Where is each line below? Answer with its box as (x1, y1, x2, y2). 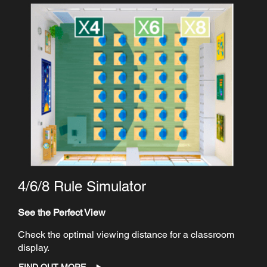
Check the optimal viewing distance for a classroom (18, 229, 234, 241)
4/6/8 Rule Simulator (18, 178, 146, 195)
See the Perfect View (18, 207, 105, 219)
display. (18, 242, 52, 254)
